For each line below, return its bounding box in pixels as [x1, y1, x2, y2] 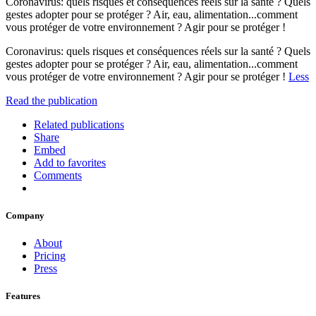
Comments [34, 169, 82, 181]
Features [6, 291, 40, 302]
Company [6, 210, 44, 221]
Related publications [34, 118, 124, 130]
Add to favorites [34, 156, 106, 169]
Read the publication [6, 94, 97, 107]
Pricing [34, 250, 66, 262]
